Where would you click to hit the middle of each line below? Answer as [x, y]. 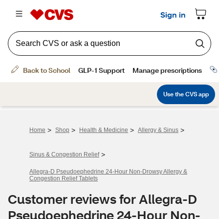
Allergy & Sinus [158, 130]
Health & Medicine [104, 130]
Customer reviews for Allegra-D [102, 199]
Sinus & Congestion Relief [64, 154]
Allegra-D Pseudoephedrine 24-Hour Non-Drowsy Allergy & [108, 172]
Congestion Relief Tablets [64, 178]
